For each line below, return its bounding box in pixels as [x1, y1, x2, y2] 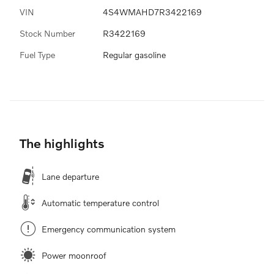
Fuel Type [20, 49, 55, 60]
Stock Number [20, 28, 75, 39]
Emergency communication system [42, 223, 176, 234]
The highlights [20, 135, 105, 150]
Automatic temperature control [42, 197, 159, 208]
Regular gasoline [103, 49, 166, 60]
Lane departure [42, 171, 99, 182]
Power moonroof [42, 250, 106, 261]
